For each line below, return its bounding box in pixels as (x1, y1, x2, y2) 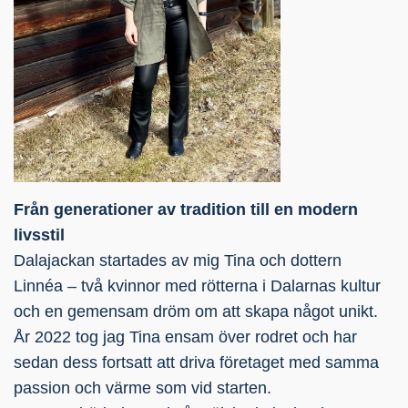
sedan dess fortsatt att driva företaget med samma (14, 353, 379, 372)
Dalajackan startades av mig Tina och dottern (14, 251, 342, 270)
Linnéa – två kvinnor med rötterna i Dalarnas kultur (14, 277, 381, 296)
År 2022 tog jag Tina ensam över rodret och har (14, 328, 357, 347)
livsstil (14, 226, 65, 245)
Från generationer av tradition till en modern (14, 200, 358, 219)
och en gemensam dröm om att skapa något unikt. (14, 302, 378, 321)
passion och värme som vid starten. (14, 379, 271, 398)
